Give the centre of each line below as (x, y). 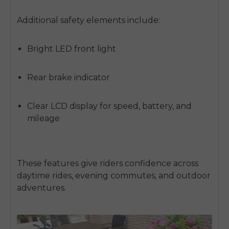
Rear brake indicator (68, 78)
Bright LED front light (72, 49)
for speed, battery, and (145, 106)
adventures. (41, 188)
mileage (43, 119)
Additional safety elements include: (88, 20)
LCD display (74, 106)
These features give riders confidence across (108, 164)
